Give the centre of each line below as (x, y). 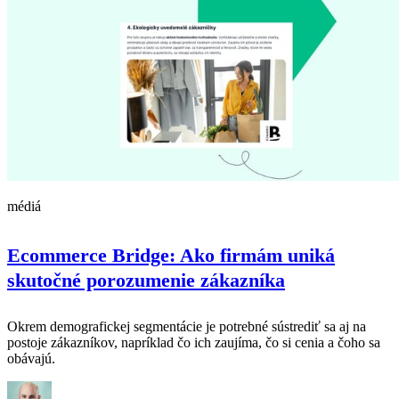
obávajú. (31, 359)
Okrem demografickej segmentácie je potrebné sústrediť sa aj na (187, 327)
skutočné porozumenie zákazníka (146, 281)
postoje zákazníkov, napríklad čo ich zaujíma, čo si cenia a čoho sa (194, 343)
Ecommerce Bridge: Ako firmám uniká (171, 256)
